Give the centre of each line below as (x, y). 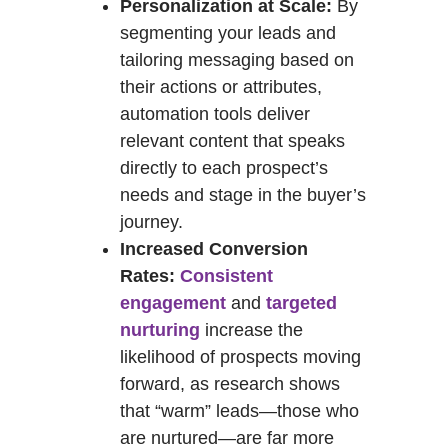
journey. (151, 221)
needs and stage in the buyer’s (243, 194)
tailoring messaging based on (237, 59)
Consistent (226, 275)
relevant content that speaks (232, 140)
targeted (301, 302)
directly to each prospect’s (224, 167)
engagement (173, 302)
